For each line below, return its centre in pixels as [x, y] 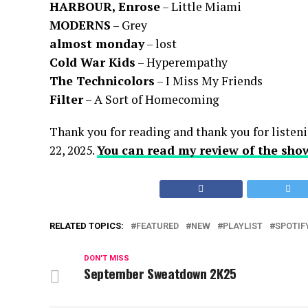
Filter [66, 99]
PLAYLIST [243, 226]
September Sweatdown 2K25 [160, 273]
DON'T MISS [107, 258]
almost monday [97, 44]
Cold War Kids [92, 62]
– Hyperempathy [181, 62]
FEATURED [157, 226]
